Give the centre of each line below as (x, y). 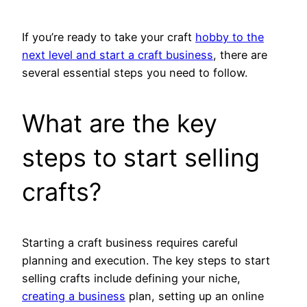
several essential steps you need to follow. (135, 73)
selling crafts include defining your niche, (131, 279)
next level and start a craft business (118, 55)
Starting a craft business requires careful (130, 243)
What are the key (120, 124)
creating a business (74, 296)
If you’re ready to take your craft (109, 37)
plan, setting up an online (195, 296)
